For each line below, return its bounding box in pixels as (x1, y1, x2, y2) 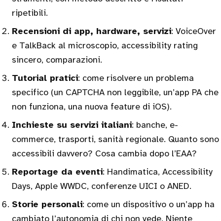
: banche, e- (132, 119, 178, 130)
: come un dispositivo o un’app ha (82, 199, 215, 210)
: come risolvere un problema (78, 73, 194, 83)
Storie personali (12, 199, 82, 210)
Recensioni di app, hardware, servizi (12, 26, 171, 37)
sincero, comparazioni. (12, 54, 102, 65)
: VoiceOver (171, 26, 216, 37)
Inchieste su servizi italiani (12, 119, 132, 130)
